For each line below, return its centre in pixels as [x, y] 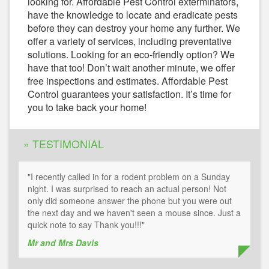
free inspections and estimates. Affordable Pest [128, 81]
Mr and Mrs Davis [63, 243]
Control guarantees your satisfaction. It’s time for [129, 94]
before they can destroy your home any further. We [134, 28]
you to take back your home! [87, 107]
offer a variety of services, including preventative [130, 41]
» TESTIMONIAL [64, 144]
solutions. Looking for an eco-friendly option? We [131, 55]
